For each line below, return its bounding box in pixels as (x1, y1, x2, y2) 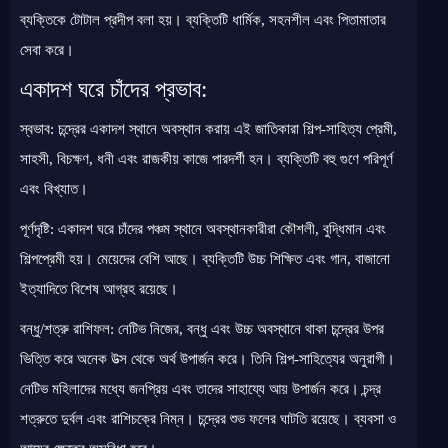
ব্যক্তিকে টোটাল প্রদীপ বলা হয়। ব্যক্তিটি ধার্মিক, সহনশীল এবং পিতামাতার (20, 12, 386, 28)
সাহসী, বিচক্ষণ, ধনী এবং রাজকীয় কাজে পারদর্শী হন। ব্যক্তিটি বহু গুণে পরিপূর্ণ (20, 151, 393, 167)
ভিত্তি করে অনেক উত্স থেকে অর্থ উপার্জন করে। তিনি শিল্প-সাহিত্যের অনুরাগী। (20, 351, 395, 367)
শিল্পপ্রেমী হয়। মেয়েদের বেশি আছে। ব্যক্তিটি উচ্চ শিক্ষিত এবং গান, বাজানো (20, 251, 390, 267)
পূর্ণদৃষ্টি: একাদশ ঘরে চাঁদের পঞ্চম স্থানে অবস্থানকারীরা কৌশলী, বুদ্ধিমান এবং (20, 221, 386, 237)
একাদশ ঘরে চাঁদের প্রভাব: (20, 76, 207, 102)
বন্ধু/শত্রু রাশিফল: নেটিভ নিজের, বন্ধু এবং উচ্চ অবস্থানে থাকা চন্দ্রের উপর (20, 321, 384, 337)
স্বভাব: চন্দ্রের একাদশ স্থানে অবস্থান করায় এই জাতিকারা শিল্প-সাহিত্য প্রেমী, (20, 121, 397, 137)
